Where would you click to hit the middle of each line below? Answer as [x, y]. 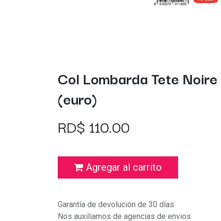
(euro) [77, 98]
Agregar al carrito [123, 167]
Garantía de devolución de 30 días [116, 204]
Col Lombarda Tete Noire [138, 78]
